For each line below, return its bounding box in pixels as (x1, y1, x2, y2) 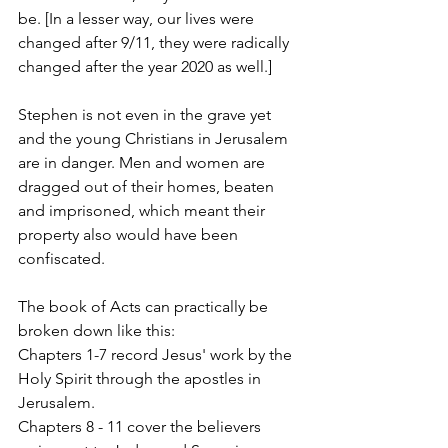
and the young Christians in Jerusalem (18, 128, 292, 148)
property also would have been (18, 224, 242, 244)
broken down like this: (18, 320, 179, 340)
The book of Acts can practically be (18, 296, 272, 316)
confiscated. (18, 248, 113, 268)
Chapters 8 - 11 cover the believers (18, 416, 265, 436)
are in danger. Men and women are (18, 152, 269, 172)
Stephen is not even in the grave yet (18, 104, 275, 124)
